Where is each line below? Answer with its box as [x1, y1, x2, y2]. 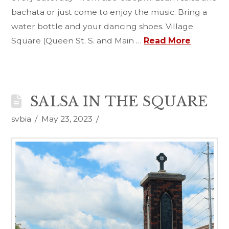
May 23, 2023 [41, 114, 93, 124]
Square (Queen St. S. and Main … [11, 36, 144, 46]
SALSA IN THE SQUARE [30, 93, 208, 110]
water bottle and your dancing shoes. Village [11, 21, 194, 32]
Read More [144, 36, 191, 46]
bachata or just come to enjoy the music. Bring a [11, 7, 208, 17]
